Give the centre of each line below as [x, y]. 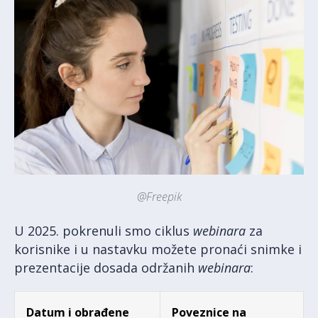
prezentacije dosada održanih [106, 267]
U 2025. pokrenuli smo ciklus [104, 230]
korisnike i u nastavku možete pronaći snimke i [158, 249]
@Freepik [159, 196]
